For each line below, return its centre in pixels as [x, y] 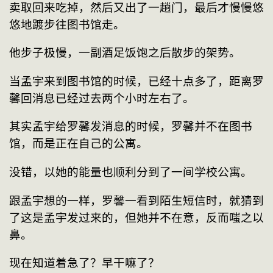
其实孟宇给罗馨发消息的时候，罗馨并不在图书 [131, 127]
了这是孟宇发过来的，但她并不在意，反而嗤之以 [136, 218]
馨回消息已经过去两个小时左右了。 [102, 98]
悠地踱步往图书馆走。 [67, 24]
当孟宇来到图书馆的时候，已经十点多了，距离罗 [136, 81]
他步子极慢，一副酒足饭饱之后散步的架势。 [125, 53]
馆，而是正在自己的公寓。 [79, 144]
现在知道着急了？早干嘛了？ [84, 263]
